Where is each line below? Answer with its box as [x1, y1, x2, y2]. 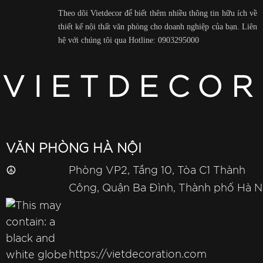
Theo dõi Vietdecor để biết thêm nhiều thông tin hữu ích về [58, 8, 257, 18]
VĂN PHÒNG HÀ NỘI [6, 143, 141, 155]
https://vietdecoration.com [69, 249, 207, 260]
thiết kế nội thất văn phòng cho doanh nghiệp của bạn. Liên [58, 22, 257, 31]
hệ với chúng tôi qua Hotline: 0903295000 [58, 35, 199, 45]
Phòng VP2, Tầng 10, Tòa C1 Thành [69, 166, 245, 176]
